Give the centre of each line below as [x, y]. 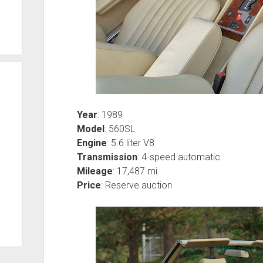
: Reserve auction [136, 185]
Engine [92, 143]
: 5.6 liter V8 [130, 143]
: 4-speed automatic [178, 157]
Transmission [107, 157]
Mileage [95, 171]
